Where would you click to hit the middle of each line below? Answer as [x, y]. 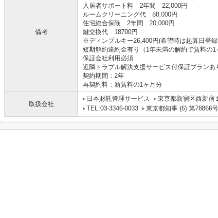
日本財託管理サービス [118, 99]
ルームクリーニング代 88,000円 [130, 14]
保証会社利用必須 [108, 58]
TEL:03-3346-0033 [112, 108]
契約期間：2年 [103, 76]
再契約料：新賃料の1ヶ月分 [122, 84]
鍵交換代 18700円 [110, 32]
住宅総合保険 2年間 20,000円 [129, 23]
